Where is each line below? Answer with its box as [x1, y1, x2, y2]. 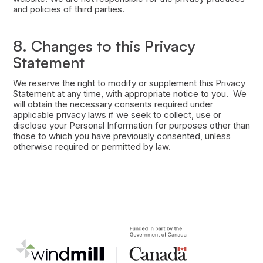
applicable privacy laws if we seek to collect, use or [12, 109, 221, 121]
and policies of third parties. [12, 4, 124, 15]
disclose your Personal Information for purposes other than [12, 120, 250, 131]
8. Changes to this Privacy [12, 36, 195, 56]
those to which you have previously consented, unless [12, 130, 231, 142]
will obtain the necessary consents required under [12, 99, 213, 110]
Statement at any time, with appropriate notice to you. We [12, 88, 247, 100]
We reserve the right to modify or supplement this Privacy [12, 77, 245, 89]
